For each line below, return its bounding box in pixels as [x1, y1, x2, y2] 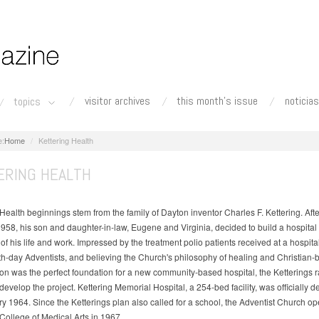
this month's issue [177, 93, 258, 108]
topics [14, 94, 44, 110]
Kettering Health [38, 134, 94, 146]
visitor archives [84, 93, 150, 108]
